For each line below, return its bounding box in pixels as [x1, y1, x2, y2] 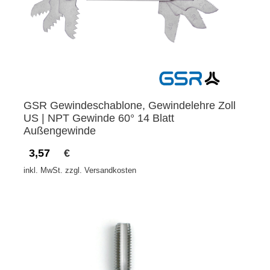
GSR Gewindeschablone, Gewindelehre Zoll [24, 99, 236, 112]
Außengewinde [24, 125, 96, 137]
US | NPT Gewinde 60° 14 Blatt [24, 112, 174, 125]
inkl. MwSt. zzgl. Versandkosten [24, 166, 136, 175]
